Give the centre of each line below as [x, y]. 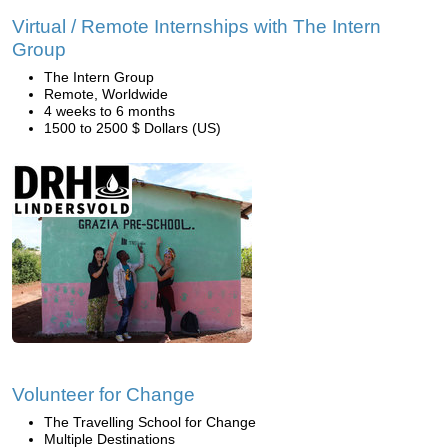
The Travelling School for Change [150, 422]
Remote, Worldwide [106, 94]
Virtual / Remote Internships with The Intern [196, 26]
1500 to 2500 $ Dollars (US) [132, 128]
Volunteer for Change [103, 394]
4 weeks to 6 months [109, 111]
